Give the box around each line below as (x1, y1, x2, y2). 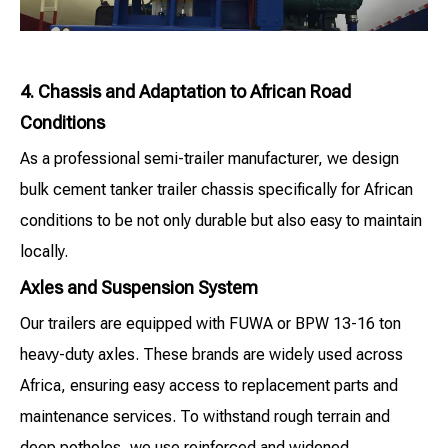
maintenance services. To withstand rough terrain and (20, 407, 390, 427)
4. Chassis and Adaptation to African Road (20, 81, 351, 103)
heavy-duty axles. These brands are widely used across (20, 345, 403, 365)
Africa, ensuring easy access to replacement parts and (20, 376, 398, 396)
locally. (20, 242, 68, 262)
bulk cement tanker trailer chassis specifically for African (20, 180, 413, 200)
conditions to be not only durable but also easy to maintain (20, 211, 422, 231)
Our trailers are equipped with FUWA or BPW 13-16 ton (20, 314, 401, 334)
